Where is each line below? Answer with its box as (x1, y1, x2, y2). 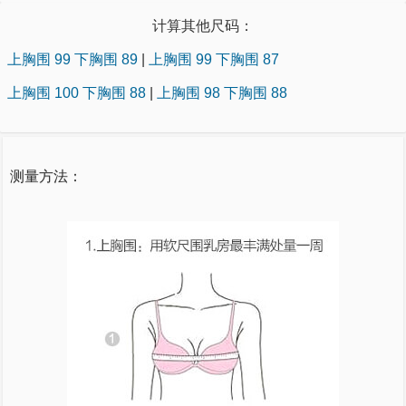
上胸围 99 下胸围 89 (7, 51, 138, 67)
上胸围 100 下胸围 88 (7, 84, 146, 101)
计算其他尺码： (152, 17, 254, 34)
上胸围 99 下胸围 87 (149, 51, 279, 67)
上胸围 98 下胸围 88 (157, 84, 287, 101)
